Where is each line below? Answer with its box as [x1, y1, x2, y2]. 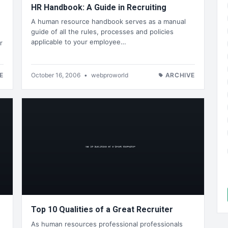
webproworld [91, 71, 128, 79]
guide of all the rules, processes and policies [31, 27, 174, 36]
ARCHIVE [165, 71, 195, 79]
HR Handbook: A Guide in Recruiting [31, 2, 166, 12]
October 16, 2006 [31, 71, 82, 79]
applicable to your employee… [31, 38, 126, 46]
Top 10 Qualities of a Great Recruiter [31, 205, 173, 215]
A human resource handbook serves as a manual [31, 17, 186, 26]
